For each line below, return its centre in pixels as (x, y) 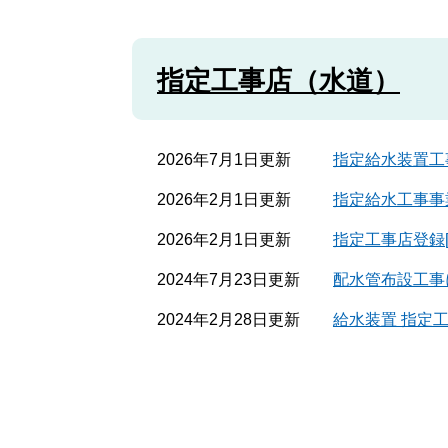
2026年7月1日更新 (224, 159)
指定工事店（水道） (278, 81)
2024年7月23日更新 (228, 279)
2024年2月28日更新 (228, 319)
